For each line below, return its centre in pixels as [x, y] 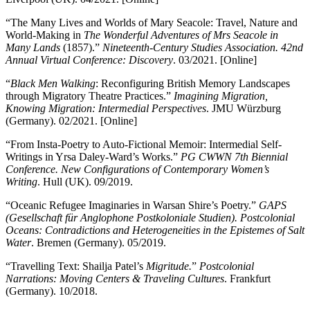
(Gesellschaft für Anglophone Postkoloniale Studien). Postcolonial [150, 218]
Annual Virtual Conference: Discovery [89, 60]
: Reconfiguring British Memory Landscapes [193, 84]
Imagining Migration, [221, 96]
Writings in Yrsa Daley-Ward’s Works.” [93, 157]
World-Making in [45, 35]
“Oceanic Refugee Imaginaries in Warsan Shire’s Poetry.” [132, 206]
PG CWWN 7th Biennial [234, 157]
